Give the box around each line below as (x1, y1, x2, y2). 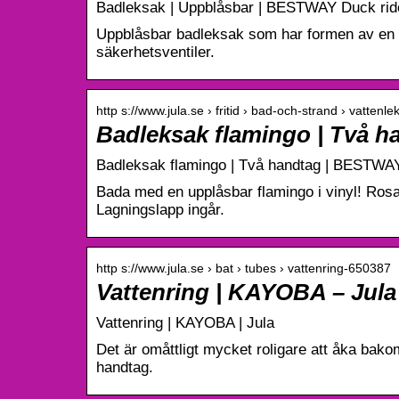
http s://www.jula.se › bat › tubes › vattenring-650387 (96, 260, 391, 275)
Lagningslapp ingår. (96, 200, 224, 218)
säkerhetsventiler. (96, 43, 215, 61)
